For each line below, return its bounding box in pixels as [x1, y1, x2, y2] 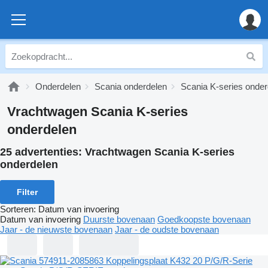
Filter [17, 187, 38, 197]
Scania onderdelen [95, 81, 167, 92]
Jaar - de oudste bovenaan [115, 224, 219, 234]
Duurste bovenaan [83, 214, 155, 224]
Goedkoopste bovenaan [157, 214, 251, 224]
